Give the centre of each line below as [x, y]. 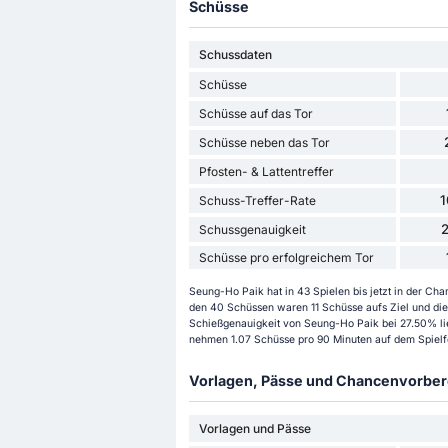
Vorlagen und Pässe [254, 428]
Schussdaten [235, 55]
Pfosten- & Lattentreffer [266, 172]
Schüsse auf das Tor [255, 114]
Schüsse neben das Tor [264, 143]
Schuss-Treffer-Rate [257, 201]
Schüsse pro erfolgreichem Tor [286, 258]
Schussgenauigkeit [252, 230]
